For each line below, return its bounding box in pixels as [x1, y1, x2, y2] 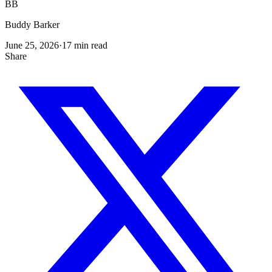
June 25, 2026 [5, 39, 59, 50]
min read [72, 39, 107, 50]
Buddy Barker [5, 19, 59, 30]
